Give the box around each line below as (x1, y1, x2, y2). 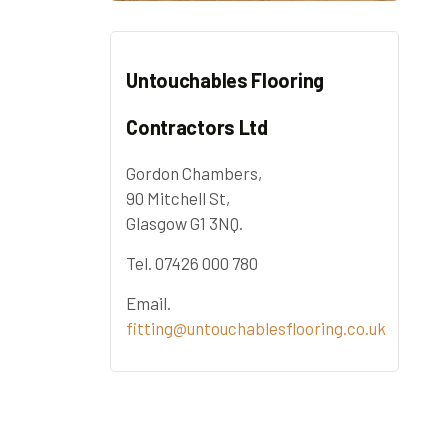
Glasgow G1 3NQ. (126, 213, 244, 234)
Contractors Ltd (126, 115, 268, 140)
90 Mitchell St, (126, 188, 231, 209)
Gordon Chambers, (126, 163, 263, 184)
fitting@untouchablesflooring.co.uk (126, 318, 387, 339)
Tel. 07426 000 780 (126, 253, 259, 274)
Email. (126, 293, 172, 314)
